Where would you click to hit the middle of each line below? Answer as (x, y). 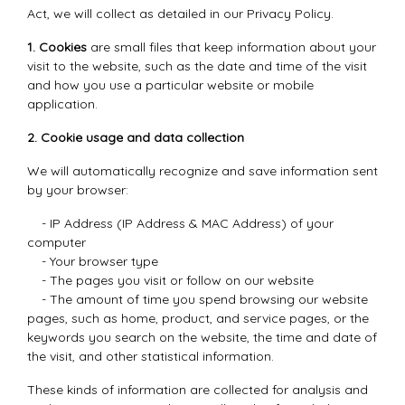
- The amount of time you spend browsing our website (198, 299)
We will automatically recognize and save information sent (202, 171)
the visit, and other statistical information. (151, 356)
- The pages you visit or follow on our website (170, 280)
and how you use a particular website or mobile (170, 85)
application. (62, 104)
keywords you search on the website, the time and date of (202, 337)
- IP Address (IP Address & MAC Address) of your (180, 223)
